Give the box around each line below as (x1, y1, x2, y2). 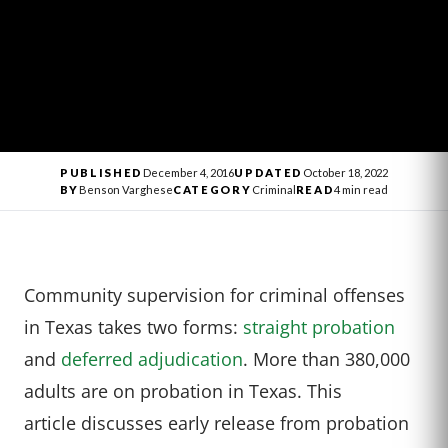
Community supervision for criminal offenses (24, 282, 405, 308)
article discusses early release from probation (24, 410, 409, 436)
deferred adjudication (61, 346, 243, 372)
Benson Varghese (79, 183, 174, 197)
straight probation (243, 314, 395, 340)
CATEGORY (173, 183, 252, 197)
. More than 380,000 (243, 346, 410, 372)
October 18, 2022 (302, 166, 388, 180)
